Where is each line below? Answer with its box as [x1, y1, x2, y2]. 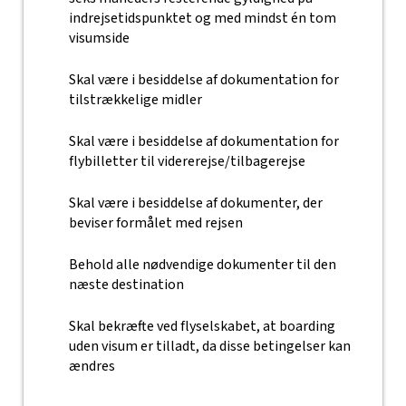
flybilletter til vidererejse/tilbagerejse [68, 151, 305, 171]
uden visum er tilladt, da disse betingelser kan [68, 336, 351, 356]
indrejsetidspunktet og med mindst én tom [68, 8, 336, 28]
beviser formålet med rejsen [68, 213, 243, 233]
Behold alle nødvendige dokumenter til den [68, 255, 336, 275]
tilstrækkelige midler [68, 90, 202, 110]
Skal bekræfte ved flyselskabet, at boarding [68, 316, 335, 336]
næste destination [68, 275, 184, 295]
